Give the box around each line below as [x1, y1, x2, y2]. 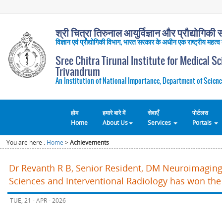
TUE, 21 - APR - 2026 [10, 196, 66, 205]
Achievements [70, 138, 110, 147]
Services [148, 118, 172, 126]
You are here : [6, 138, 47, 147]
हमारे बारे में [103, 108, 125, 116]
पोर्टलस [192, 108, 208, 116]
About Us [103, 118, 128, 126]
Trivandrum [55, 63, 100, 79]
